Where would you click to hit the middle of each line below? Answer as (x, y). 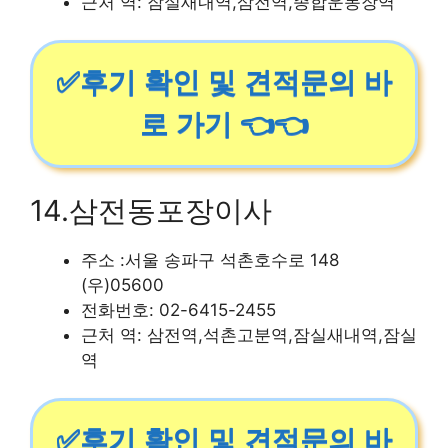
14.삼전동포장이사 (151, 210)
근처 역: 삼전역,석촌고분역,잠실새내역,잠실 (249, 334)
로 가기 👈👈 (224, 124)
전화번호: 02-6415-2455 (178, 309)
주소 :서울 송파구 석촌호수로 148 (210, 259)
